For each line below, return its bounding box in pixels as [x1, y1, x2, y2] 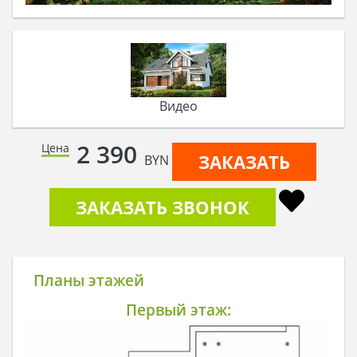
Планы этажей [33, 269, 144, 292]
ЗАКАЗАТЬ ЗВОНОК [76, 195, 249, 220]
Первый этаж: [126, 298, 231, 320]
